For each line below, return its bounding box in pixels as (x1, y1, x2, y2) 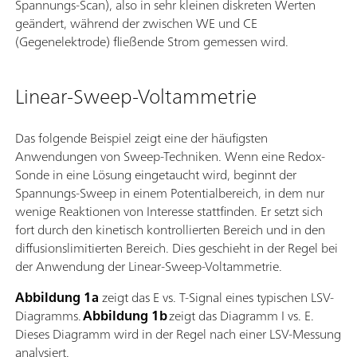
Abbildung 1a (15, 286, 99, 309)
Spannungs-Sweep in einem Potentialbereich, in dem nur (15, 182, 324, 205)
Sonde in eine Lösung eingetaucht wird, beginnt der (15, 163, 296, 186)
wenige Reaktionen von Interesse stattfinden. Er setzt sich (15, 200, 323, 223)
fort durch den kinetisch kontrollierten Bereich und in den (15, 218, 325, 241)
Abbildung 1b (83, 304, 167, 328)
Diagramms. (15, 304, 83, 328)
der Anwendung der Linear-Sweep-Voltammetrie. (15, 255, 282, 278)
